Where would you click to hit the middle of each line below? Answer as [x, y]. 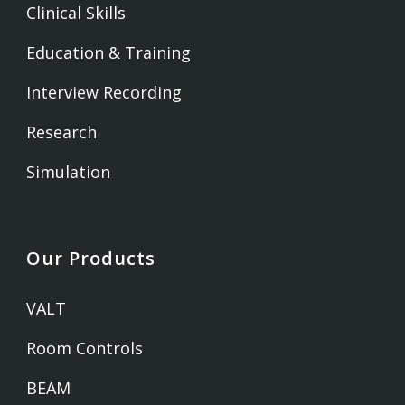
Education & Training [109, 53]
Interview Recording [104, 93]
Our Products [91, 259]
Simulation [69, 172]
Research [62, 132]
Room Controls [85, 348]
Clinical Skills [76, 13]
